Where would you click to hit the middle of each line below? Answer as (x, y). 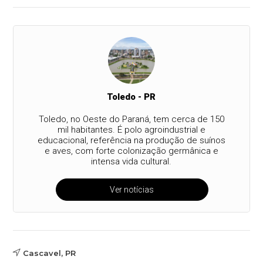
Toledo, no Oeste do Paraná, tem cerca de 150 (131, 119)
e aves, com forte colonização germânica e (131, 151)
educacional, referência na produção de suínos (131, 140)
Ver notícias (132, 189)
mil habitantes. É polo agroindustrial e (131, 129)
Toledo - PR (131, 97)
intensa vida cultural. (131, 161)
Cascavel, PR (50, 253)
